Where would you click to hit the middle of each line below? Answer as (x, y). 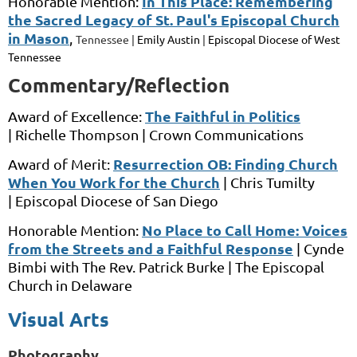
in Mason (39, 38)
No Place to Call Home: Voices (245, 230)
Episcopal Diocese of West (274, 39)
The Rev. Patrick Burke (153, 267)
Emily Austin (169, 39)
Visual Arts (59, 320)
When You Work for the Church (114, 182)
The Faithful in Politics (223, 116)
